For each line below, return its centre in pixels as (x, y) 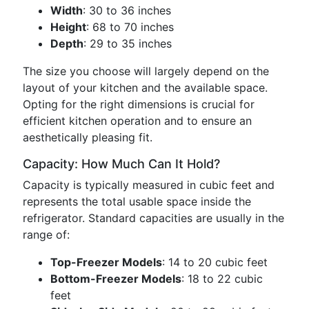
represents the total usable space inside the (137, 201)
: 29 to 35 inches (128, 43)
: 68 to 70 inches (130, 27)
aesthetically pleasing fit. (88, 137)
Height (68, 27)
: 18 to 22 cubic (222, 279)
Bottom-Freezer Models (116, 279)
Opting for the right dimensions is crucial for (139, 104)
